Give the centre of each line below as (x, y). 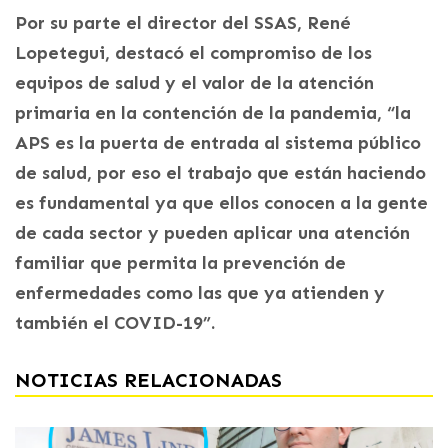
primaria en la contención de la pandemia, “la (213, 112)
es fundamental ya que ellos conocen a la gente (221, 202)
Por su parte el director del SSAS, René (183, 22)
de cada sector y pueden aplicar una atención (212, 232)
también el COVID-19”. (115, 322)
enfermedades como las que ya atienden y (200, 292)
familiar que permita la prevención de (180, 262)
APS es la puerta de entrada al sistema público (218, 142)
